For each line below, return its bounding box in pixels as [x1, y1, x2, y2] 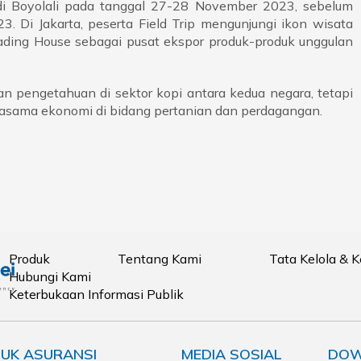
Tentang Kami [117, 251, 201, 268]
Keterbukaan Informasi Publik [8, 286, 184, 303]
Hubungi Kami [8, 268, 91, 285]
